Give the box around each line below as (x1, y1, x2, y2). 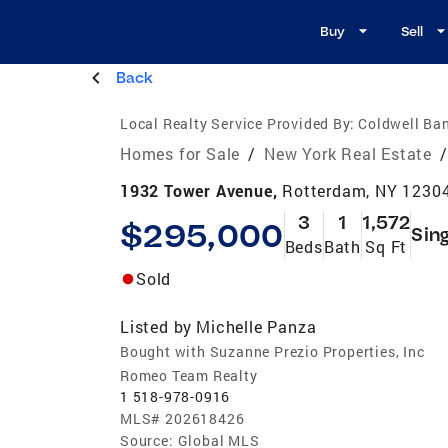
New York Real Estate (264, 142, 433, 164)
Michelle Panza (196, 315, 317, 337)
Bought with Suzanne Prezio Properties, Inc (120, 341, 425, 361)
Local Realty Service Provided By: (120, 113, 355, 133)
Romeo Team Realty (120, 365, 258, 385)
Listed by (120, 315, 193, 337)
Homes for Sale (120, 142, 241, 164)
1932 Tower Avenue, (120, 179, 283, 201)
